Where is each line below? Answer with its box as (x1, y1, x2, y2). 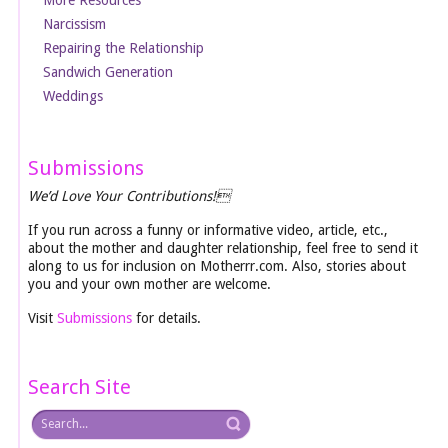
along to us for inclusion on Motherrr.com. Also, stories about (28, 257, 407, 274)
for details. (132, 309, 202, 326)
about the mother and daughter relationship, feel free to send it (28, 239, 419, 256)
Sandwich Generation (43, 63, 174, 80)
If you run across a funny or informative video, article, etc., (28, 221, 389, 238)
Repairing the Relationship (43, 39, 205, 56)
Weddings (43, 87, 104, 104)
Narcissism (43, 15, 107, 32)
